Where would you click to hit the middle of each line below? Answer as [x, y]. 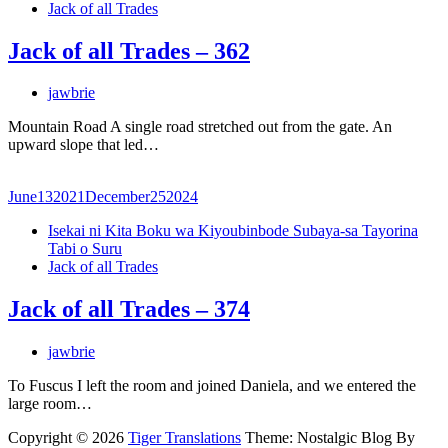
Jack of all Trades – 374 [129, 309]
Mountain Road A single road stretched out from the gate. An [200, 127]
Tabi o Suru [85, 249]
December [117, 197]
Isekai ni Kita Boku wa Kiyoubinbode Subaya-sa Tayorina [233, 231]
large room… [50, 404]
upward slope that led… [83, 145]
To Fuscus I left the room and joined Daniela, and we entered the [212, 386]
